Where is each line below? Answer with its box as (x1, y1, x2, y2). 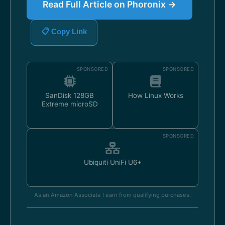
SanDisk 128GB (45, 91, 94, 99)
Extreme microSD (41, 100, 98, 108)
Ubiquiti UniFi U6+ (83, 158, 142, 166)
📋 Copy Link (41, 27, 87, 36)
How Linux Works (128, 91, 183, 99)
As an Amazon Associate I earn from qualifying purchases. (34, 191, 191, 198)
